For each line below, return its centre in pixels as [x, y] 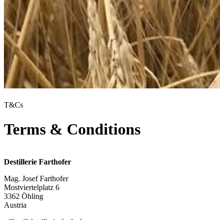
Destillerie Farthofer [38, 162]
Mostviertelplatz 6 [32, 188]
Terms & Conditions [72, 129]
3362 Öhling [24, 196]
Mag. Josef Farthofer [36, 179]
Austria [15, 205]
